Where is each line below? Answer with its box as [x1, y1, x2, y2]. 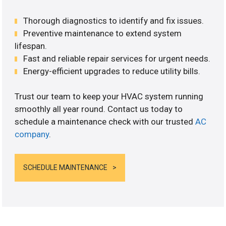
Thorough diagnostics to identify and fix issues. [23, 15, 204, 26]
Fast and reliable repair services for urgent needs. [23, 53, 211, 64]
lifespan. [15, 40, 47, 51]
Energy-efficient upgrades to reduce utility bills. [23, 66, 201, 76]
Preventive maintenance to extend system [23, 28, 182, 38]
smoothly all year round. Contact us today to [15, 104, 183, 115]
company [15, 129, 49, 140]
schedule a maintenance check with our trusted [15, 117, 196, 127]
